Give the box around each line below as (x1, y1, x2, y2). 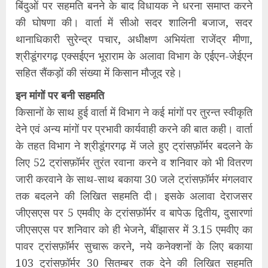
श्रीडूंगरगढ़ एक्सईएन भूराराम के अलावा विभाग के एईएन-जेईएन (16, 48, 252, 63)
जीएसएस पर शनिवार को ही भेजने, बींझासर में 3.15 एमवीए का (16, 222, 252, 236)
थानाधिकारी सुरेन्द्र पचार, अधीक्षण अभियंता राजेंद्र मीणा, (16, 32, 252, 46)
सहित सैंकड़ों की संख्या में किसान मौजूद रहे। (16, 65, 182, 80)
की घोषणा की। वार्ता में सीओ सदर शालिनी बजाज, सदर (16, 15, 252, 29)
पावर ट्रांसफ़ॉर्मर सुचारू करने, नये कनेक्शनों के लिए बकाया (16, 239, 252, 253)
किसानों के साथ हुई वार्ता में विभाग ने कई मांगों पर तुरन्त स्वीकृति (16, 105, 252, 119)
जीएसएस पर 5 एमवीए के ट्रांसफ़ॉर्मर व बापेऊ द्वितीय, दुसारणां (16, 205, 252, 220)
